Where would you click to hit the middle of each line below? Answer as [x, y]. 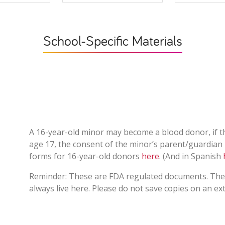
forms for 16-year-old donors [85, 156]
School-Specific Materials [113, 41]
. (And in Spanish [191, 156]
